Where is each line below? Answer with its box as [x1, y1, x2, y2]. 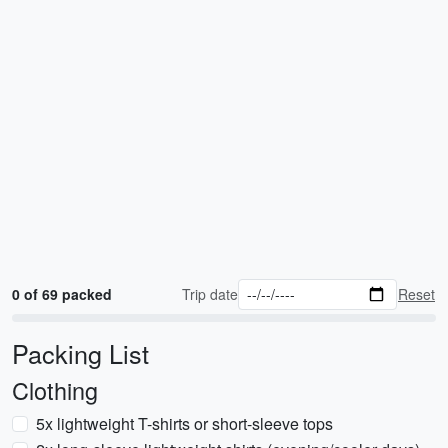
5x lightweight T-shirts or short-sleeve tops [36, 412, 333, 435]
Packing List [12, 335, 149, 371]
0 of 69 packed [12, 284, 112, 304]
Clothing [12, 373, 98, 407]
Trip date [182, 284, 239, 304]
